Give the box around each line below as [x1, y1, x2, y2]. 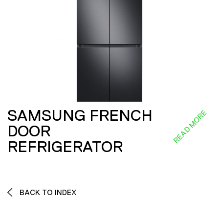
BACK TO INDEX [18, 188, 76, 197]
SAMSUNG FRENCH [7, 106, 153, 124]
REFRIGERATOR [7, 137, 123, 155]
